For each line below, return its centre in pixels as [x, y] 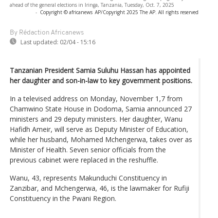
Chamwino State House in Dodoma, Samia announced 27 [101, 109]
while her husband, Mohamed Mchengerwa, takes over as [101, 139]
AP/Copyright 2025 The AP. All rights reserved [147, 12]
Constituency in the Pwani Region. [63, 198]
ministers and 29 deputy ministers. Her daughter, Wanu [96, 119]
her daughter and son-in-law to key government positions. [101, 80]
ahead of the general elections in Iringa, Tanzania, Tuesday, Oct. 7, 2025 [92, 5]
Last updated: [39, 42]
